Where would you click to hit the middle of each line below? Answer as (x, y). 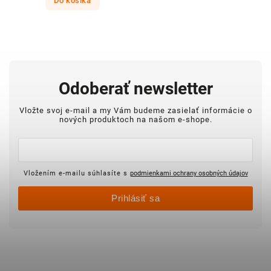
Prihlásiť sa (135, 198)
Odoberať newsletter (135, 88)
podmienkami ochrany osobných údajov (189, 173)
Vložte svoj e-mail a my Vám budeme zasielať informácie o (135, 111)
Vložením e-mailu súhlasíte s (77, 173)
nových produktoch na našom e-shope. (135, 120)
